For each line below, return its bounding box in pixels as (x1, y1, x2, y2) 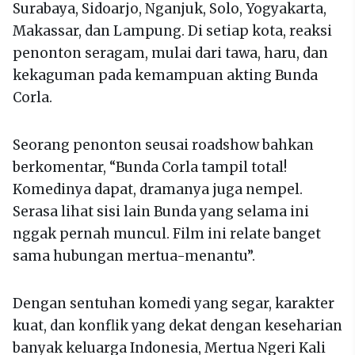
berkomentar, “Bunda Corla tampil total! (13, 158, 287, 176)
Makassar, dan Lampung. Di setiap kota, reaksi (13, 21, 332, 40)
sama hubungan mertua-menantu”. (13, 246, 255, 265)
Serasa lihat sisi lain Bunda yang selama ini (13, 202, 309, 220)
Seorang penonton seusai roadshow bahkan (13, 136, 314, 154)
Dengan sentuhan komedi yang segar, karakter (13, 294, 334, 312)
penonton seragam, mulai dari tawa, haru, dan (13, 44, 328, 62)
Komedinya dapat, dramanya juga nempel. (13, 180, 303, 198)
